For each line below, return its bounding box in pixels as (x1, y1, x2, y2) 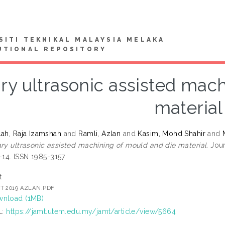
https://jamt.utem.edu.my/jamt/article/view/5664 (6, 207, 176, 215)
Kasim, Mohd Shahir (138, 129, 205, 138)
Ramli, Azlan (78, 129, 121, 138)
